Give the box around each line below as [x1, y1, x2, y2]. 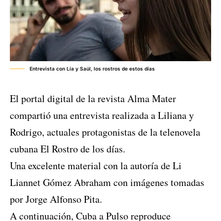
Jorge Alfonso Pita [26, 192, 100, 206]
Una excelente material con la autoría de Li [10, 159, 182, 173]
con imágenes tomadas [111, 176, 204, 189]
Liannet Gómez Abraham [10, 176, 111, 189]
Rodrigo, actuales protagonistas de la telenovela [10, 125, 200, 139]
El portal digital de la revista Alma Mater [10, 92, 176, 106]
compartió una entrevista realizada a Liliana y [10, 109, 194, 122]
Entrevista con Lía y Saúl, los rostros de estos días [30, 66, 155, 72]
